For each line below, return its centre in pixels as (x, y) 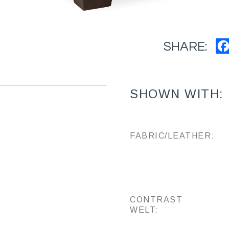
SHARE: (185, 46)
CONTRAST (156, 199)
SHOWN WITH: (177, 94)
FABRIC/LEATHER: (172, 135)
